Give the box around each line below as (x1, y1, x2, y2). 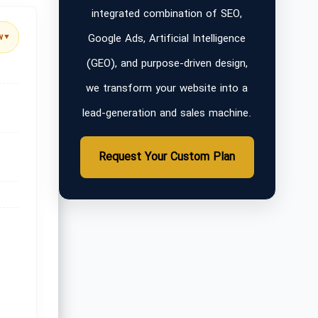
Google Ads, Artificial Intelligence (88, 31, 246, 48)
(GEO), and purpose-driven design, (86, 55, 248, 72)
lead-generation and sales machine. (82, 105, 252, 122)
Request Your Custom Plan (99, 148, 236, 167)
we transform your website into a (86, 80, 248, 97)
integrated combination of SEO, (92, 6, 243, 23)
